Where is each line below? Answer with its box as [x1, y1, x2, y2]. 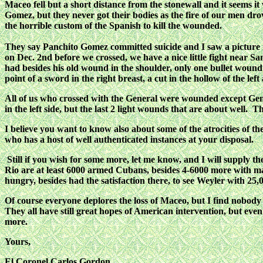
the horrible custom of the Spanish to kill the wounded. [5, 21, 222, 31]
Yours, [5, 237, 31, 247]
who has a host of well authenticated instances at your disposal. [5, 134, 254, 145]
